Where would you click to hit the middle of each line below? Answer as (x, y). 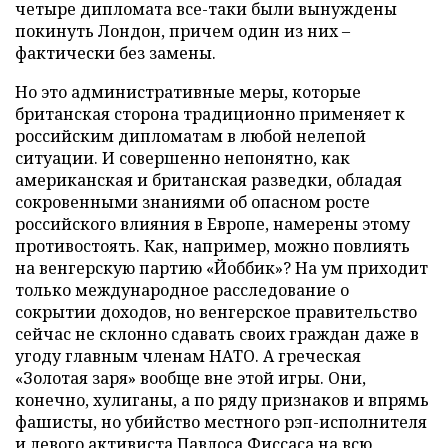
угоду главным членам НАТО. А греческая (188, 356)
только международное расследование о (182, 290)
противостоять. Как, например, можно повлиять (212, 246)
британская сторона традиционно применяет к (210, 114)
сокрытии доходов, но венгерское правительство (216, 312)
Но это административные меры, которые (188, 92)
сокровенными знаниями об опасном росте (192, 202)
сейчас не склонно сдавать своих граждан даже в (217, 334)
